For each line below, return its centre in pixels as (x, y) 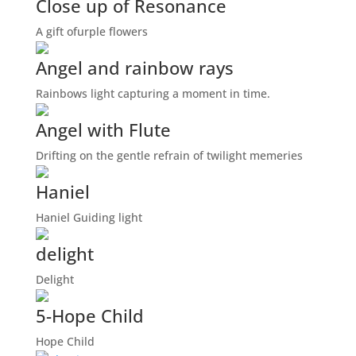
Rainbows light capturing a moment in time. (153, 94)
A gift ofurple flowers (91, 32)
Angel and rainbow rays (134, 68)
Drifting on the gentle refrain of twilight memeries (169, 156)
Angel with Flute (103, 130)
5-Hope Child (89, 316)
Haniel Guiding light (89, 218)
